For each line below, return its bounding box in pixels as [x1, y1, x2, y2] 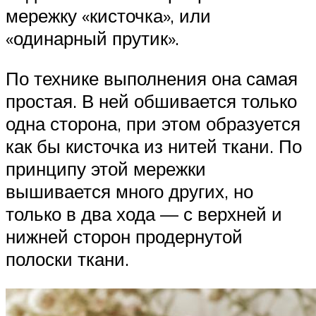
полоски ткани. [6, 248, 129, 271]
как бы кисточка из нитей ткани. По [6, 135, 302, 158]
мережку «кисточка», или [6, 4, 211, 27]
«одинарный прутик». [6, 26, 179, 49]
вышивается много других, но [6, 180, 253, 203]
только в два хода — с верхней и [6, 202, 282, 226]
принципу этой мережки [6, 157, 206, 181]
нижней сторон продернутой [6, 225, 243, 248]
